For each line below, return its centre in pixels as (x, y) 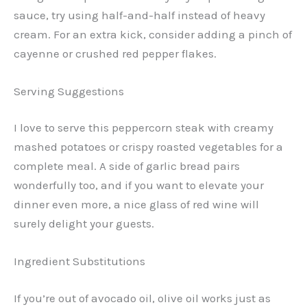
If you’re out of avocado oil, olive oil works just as (142, 298)
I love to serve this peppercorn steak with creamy (144, 128)
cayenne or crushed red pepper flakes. (115, 53)
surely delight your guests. (84, 224)
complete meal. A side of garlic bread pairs (127, 166)
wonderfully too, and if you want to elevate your (139, 185)
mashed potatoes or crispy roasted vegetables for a (148, 147)
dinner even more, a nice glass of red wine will (136, 205)
